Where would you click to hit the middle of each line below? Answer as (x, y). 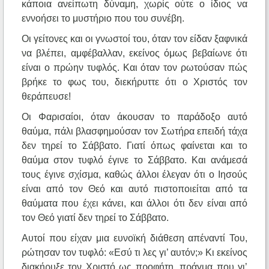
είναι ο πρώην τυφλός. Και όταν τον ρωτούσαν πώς (134, 68)
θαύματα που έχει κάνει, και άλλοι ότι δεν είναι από (134, 204)
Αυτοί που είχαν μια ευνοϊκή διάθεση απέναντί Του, (134, 238)
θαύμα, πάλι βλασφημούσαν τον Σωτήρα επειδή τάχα (134, 131)
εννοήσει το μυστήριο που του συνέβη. (103, 19)
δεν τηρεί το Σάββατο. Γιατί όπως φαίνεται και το (134, 146)
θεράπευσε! (46, 97)
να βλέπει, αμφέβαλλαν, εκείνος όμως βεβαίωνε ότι (134, 53)
